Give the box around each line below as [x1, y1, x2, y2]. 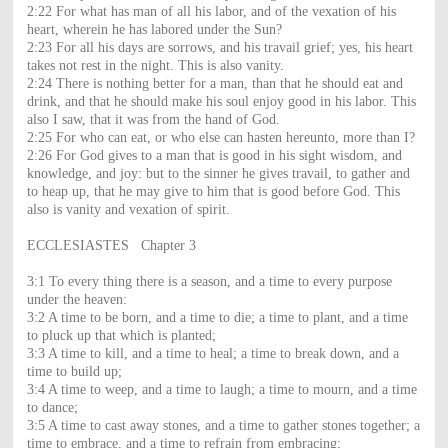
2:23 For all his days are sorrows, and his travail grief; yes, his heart [26, 39, 413, 55]
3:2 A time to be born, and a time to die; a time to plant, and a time [26, 309, 408, 325]
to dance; [26, 399, 78, 415]
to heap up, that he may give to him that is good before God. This [26, 183, 400, 199]
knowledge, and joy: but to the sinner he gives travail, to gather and [26, 165, 410, 181]
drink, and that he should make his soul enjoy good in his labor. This [26, 93, 416, 109]
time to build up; [26, 363, 122, 379]
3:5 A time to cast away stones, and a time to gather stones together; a [26, 417, 420, 433]
